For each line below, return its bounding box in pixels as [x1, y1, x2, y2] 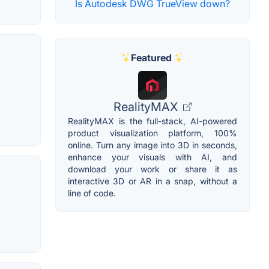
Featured [131, 51, 172, 64]
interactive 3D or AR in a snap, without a [68, 175, 237, 186]
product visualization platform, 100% [68, 127, 237, 138]
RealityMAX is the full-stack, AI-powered [68, 115, 237, 126]
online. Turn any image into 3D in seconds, [68, 139, 237, 150]
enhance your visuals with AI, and [68, 151, 237, 162]
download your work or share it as [68, 163, 237, 174]
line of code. [68, 187, 116, 198]
